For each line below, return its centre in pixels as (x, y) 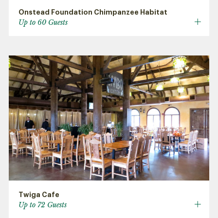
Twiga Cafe (39, 194)
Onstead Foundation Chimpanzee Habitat (93, 12)
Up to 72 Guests (42, 205)
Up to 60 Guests (43, 22)
